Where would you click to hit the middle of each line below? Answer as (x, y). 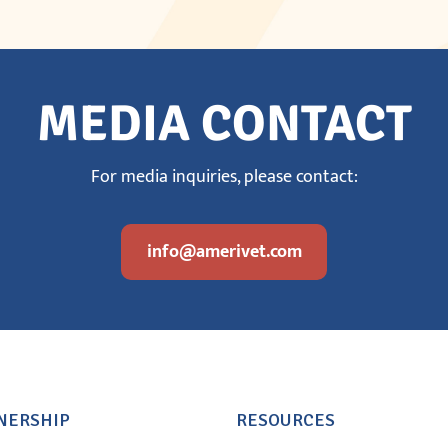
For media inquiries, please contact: (224, 176)
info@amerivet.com (224, 251)
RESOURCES (285, 419)
